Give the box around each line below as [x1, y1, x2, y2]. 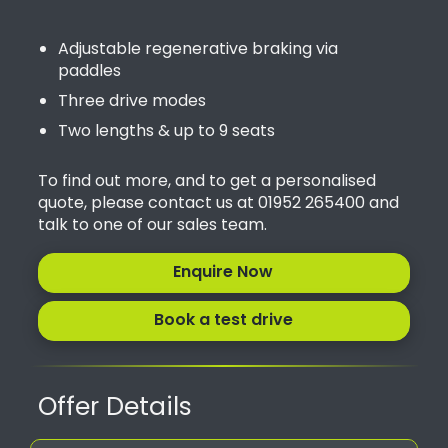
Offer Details [38, 388, 192, 430]
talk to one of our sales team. [38, 213, 267, 240]
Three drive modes [58, 89, 206, 116]
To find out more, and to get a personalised [38, 169, 376, 196]
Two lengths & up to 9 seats [58, 119, 275, 146]
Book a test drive [153, 308, 293, 335]
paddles [58, 59, 121, 86]
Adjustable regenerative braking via [58, 37, 338, 64]
